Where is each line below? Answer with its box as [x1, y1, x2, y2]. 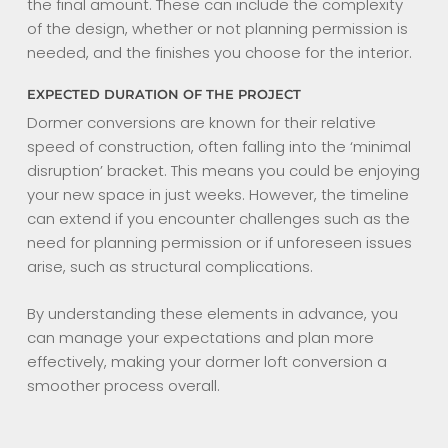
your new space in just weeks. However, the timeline [26, 184, 409, 206]
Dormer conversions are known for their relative [26, 112, 376, 134]
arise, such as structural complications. [26, 256, 313, 278]
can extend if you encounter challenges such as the [26, 208, 410, 230]
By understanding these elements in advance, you [26, 302, 398, 324]
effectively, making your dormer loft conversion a [26, 350, 387, 372]
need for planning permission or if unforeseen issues [26, 232, 412, 254]
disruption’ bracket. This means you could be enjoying [26, 160, 420, 182]
